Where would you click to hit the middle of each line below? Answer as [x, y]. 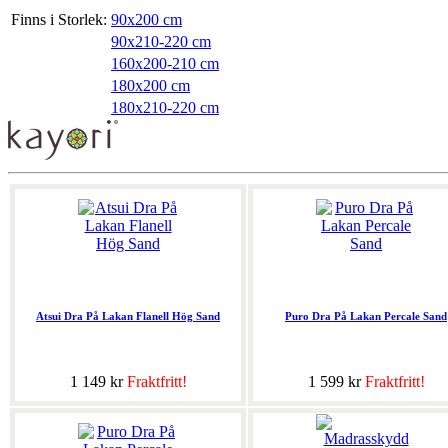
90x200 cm [146, 20]
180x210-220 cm [165, 108]
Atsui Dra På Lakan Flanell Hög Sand [128, 316]
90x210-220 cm [161, 42]
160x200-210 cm [165, 64]
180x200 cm [150, 86]
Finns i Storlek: [59, 20]
